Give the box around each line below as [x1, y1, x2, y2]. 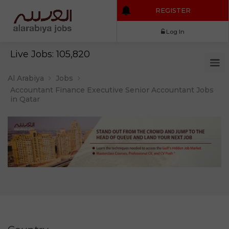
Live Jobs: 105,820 [10, 49, 90, 60]
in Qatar [10, 95, 40, 104]
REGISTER [182, 8, 224, 17]
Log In [195, 32, 217, 42]
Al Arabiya [8, 74, 44, 83]
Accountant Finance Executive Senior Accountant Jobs [10, 85, 214, 95]
